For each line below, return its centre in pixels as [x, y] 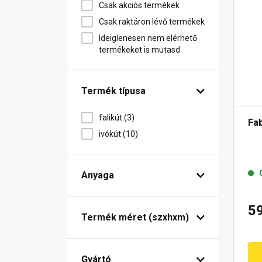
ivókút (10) [118, 134]
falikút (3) [117, 118]
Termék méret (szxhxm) [135, 217]
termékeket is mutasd [139, 50]
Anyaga [98, 175]
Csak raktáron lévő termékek [152, 22]
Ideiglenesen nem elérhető [148, 38]
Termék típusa [113, 91]
